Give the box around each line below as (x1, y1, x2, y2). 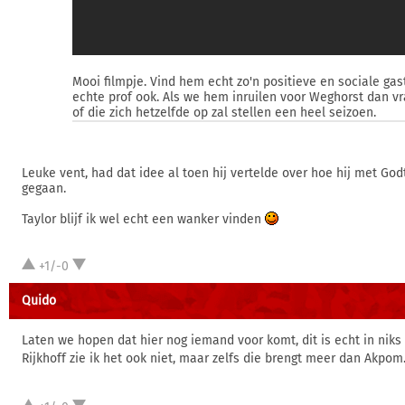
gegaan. (22, 181, 66, 196)
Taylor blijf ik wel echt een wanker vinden (22, 212, 265, 227)
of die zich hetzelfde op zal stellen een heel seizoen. (72, 105, 376, 120)
